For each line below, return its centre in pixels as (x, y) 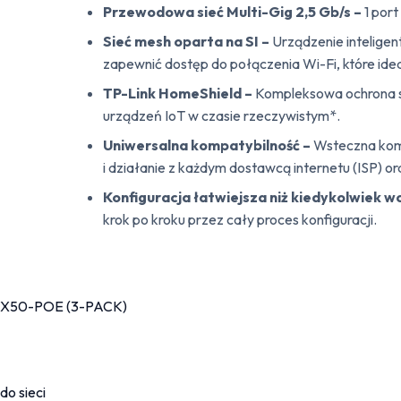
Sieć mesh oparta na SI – (188, 41)
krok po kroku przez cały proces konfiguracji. (240, 219)
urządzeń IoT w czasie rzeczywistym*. (222, 115)
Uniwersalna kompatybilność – (209, 145)
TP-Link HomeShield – (179, 93)
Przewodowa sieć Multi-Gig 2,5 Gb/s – (233, 11)
